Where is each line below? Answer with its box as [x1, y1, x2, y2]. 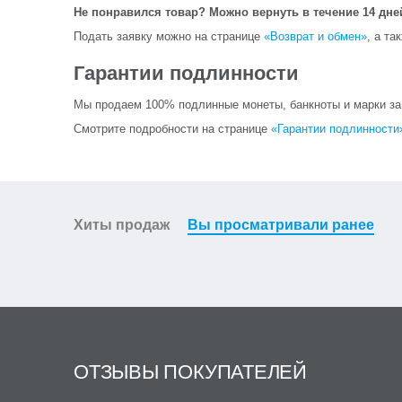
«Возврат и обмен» [264, 30, 367, 43]
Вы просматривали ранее [188, 217, 374, 232]
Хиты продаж [74, 217, 170, 232]
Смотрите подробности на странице [74, 122, 271, 135]
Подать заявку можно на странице [74, 30, 264, 43]
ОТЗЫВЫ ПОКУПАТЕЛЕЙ [74, 361, 308, 383]
